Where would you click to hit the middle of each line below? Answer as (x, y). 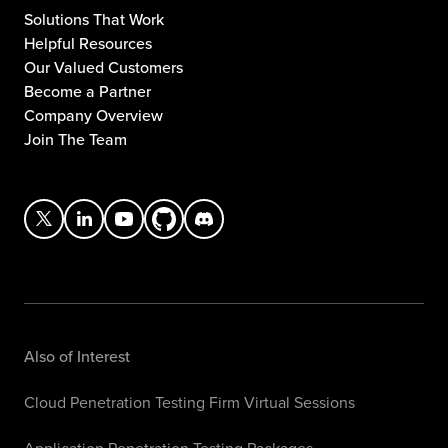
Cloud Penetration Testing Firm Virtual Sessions (189, 402)
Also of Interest (77, 356)
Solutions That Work (94, 18)
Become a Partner (87, 90)
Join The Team (75, 138)
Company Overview (93, 114)
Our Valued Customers (103, 66)
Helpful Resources (88, 42)
